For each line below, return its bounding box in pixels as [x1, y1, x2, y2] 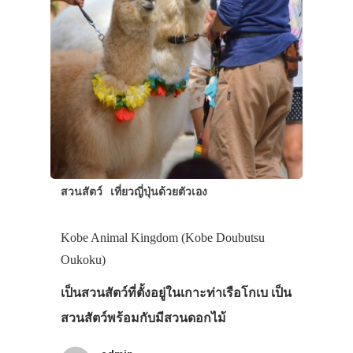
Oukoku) [60, 252, 106, 266]
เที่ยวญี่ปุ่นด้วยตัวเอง [110, 184, 207, 198]
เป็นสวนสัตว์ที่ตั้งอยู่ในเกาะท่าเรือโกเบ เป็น [60, 285, 292, 299]
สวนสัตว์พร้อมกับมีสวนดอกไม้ [60, 310, 226, 325]
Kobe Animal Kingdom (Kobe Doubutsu [60, 230, 265, 244]
